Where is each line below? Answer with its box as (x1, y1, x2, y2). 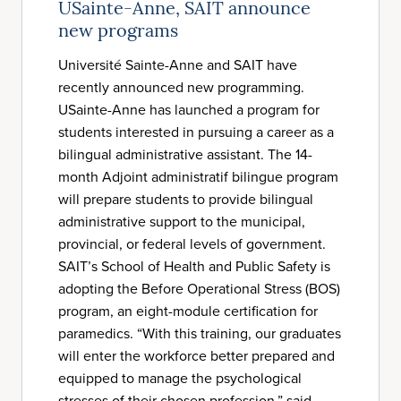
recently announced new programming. (58, 77, 304, 98)
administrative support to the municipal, (58, 211, 305, 232)
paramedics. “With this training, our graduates (58, 323, 341, 344)
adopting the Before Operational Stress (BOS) (58, 278, 340, 299)
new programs (58, 23, 178, 41)
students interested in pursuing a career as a (58, 122, 334, 142)
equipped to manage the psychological (58, 368, 302, 388)
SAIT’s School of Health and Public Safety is (58, 256, 330, 277)
